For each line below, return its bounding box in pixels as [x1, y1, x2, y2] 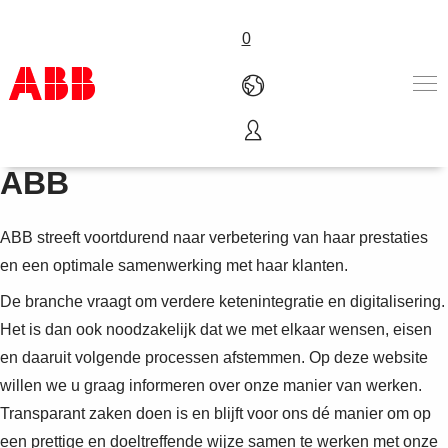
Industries [28, 180, 97, 198]
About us [28, 230, 91, 248]
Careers [28, 305, 85, 323]
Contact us [28, 280, 104, 298]
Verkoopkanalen [28, 255, 144, 273]
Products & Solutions [28, 155, 177, 173]
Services [28, 205, 90, 223]
